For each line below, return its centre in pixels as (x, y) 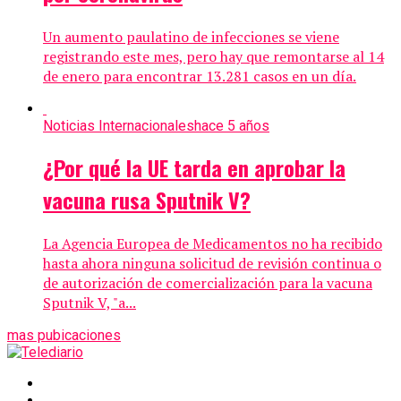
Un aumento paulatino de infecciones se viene (191, 36)
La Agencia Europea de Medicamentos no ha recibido (213, 244)
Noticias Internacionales (119, 125)
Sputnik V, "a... (90, 303)
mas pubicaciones (64, 336)
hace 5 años (232, 125)
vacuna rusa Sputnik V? (147, 200)
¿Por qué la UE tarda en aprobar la (194, 168)
